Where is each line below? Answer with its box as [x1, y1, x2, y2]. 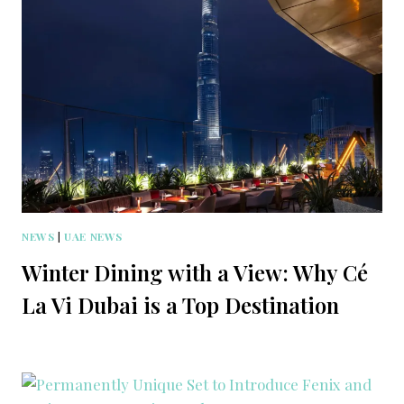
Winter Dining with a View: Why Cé [22, 257, 368, 287]
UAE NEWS [64, 228, 123, 243]
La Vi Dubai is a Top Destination [22, 289, 339, 319]
